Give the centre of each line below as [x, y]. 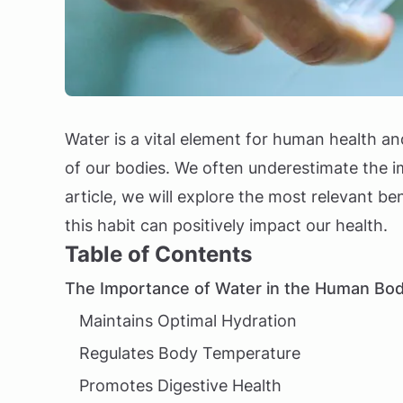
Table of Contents [158, 254]
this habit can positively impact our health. [226, 225]
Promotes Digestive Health [180, 385]
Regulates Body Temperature [190, 353]
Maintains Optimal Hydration [188, 321]
